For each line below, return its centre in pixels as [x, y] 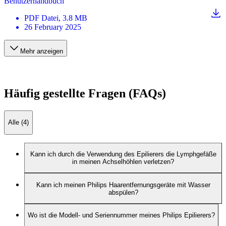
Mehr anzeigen [42, 51]
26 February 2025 [53, 27]
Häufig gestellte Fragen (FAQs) [85, 94]
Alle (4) [18, 123]
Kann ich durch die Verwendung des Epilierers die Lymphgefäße [123, 154]
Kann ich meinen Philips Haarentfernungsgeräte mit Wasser [123, 185]
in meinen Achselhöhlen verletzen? [123, 162]
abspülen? [123, 192]
